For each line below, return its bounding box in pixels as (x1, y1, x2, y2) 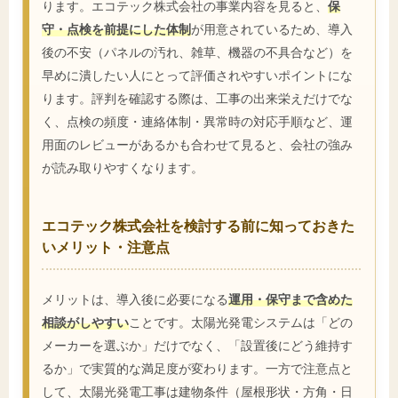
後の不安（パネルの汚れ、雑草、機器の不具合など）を (42, 44, 353, 60)
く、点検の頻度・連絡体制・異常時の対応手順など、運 (42, 114, 353, 130)
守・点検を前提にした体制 (42, 21, 191, 37)
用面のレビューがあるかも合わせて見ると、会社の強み (42, 137, 353, 153)
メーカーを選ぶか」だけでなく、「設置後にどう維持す (42, 337, 353, 353)
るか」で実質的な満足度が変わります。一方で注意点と (42, 360, 353, 376)
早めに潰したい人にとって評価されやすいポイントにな (42, 68, 353, 84)
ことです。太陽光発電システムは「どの (129, 314, 353, 330)
